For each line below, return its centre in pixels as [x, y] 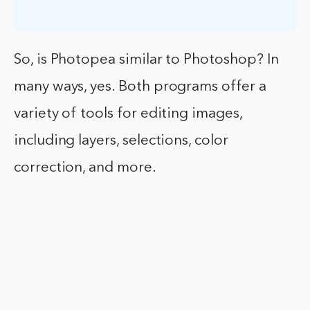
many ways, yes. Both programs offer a [140, 86]
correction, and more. [85, 167]
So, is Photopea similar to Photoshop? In [146, 60]
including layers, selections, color [121, 140]
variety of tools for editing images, [128, 113]
